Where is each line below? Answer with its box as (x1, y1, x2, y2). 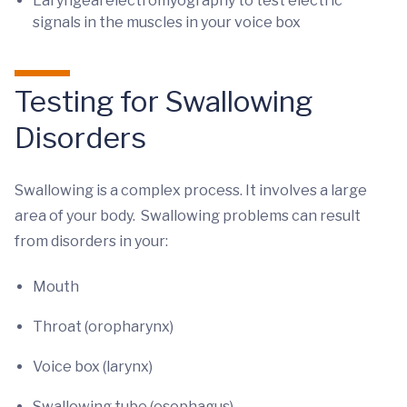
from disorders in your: (15, 233, 168, 250)
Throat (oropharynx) (33, 318, 174, 335)
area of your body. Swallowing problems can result (15, 207, 361, 224)
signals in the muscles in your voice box (33, 14, 301, 31)
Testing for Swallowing (15, 84, 313, 119)
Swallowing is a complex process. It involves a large (15, 182, 367, 199)
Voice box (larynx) (33, 358, 153, 375)
